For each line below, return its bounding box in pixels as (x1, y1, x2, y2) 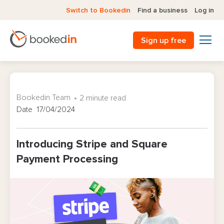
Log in (194, 7, 214, 14)
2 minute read (79, 93, 126, 102)
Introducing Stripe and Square (16, 138, 167, 150)
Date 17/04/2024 (16, 105, 75, 113)
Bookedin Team (16, 93, 70, 101)
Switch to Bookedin (66, 7, 130, 14)
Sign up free (141, 36, 186, 44)
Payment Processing (16, 153, 118, 165)
